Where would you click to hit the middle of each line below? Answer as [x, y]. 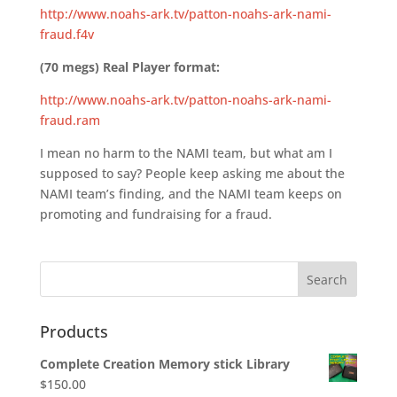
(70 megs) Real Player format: [129, 67]
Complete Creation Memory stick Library [164, 364]
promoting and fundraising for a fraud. [156, 214]
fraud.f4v [66, 34]
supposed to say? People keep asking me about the [192, 173]
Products [74, 331]
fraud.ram [70, 120]
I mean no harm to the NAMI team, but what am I [186, 153]
